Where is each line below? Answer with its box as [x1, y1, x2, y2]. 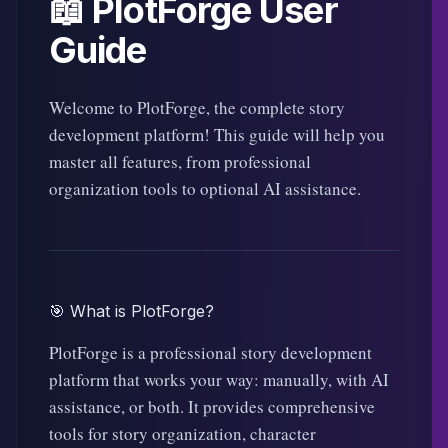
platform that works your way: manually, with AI [49, 368, 389, 391]
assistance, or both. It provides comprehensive [49, 395, 375, 418]
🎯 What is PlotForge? [49, 301, 214, 321]
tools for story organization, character [49, 422, 316, 445]
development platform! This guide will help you [49, 123, 385, 146]
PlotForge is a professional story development [49, 341, 372, 364]
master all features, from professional [49, 150, 311, 173]
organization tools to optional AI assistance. [49, 177, 361, 200]
